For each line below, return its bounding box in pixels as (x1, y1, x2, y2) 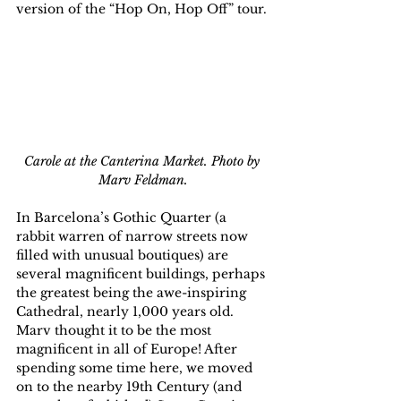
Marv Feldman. (98, 172, 188, 189)
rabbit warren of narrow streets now (16, 228, 252, 245)
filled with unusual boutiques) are (16, 247, 232, 264)
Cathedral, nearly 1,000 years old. (16, 303, 237, 320)
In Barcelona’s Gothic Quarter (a (16, 209, 230, 226)
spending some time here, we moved (16, 360, 256, 377)
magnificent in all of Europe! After (16, 341, 241, 358)
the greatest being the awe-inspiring (16, 285, 250, 302)
